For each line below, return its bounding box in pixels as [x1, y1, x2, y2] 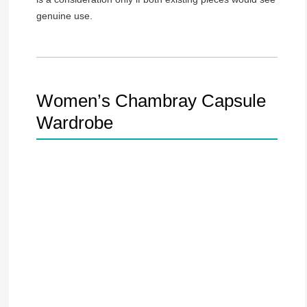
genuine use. [36, 10, 93, 22]
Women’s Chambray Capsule [36, 91, 266, 111]
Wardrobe [36, 113, 113, 133]
